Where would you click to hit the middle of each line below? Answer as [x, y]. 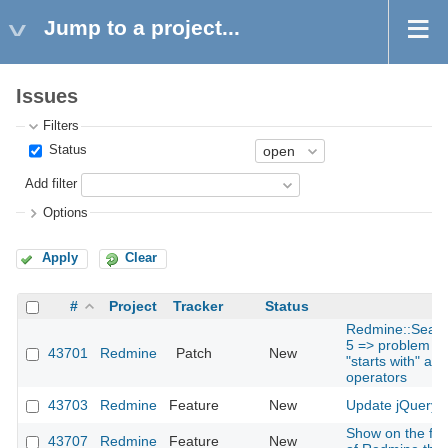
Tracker [198, 306]
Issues [47, 96]
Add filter [51, 184]
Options [66, 212]
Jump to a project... [142, 27]
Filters [61, 126]
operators [376, 377]
